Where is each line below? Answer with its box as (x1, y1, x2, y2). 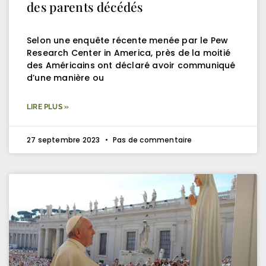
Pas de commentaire (110, 134, 192, 145)
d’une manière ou (27, 71, 104, 84)
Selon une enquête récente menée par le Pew (27, 34, 229, 46)
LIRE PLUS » (27, 102, 69, 111)
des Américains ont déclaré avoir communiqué (27, 59, 236, 71)
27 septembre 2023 (27, 134, 102, 145)
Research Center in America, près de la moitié (27, 46, 231, 59)
